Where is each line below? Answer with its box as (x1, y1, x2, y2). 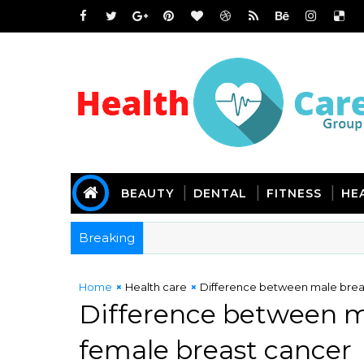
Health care (125, 280, 187, 293)
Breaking (79, 230, 135, 245)
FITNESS (266, 186, 322, 201)
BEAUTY (121, 186, 174, 201)
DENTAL (193, 186, 247, 201)
